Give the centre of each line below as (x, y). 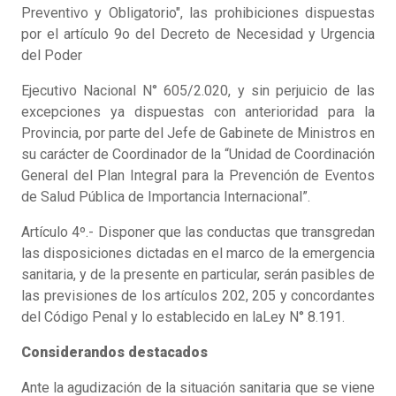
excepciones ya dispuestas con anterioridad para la (198, 112)
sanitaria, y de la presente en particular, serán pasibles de (198, 275)
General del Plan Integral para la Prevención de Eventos (198, 176)
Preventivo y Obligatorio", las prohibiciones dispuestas (198, 13)
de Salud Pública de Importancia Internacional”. (166, 197)
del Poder (52, 56)
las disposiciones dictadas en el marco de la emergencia (198, 254)
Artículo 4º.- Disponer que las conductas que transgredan (198, 232)
